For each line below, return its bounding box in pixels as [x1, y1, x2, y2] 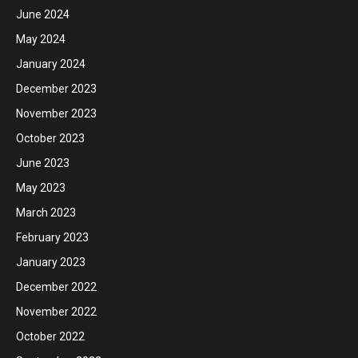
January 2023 [16, 256, 86, 268]
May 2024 [16, 33, 66, 46]
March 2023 [16, 206, 76, 219]
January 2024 [16, 58, 86, 70]
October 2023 [16, 132, 85, 145]
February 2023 [16, 231, 89, 244]
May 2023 [16, 181, 66, 194]
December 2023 [16, 82, 97, 95]
